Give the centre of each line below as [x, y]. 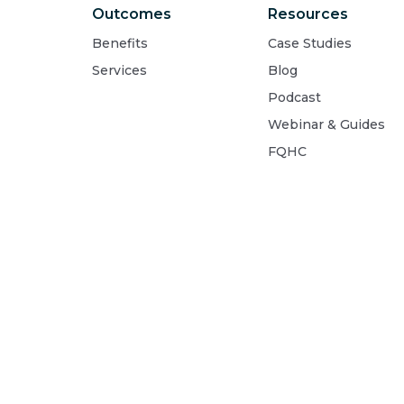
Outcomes [132, 14]
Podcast [294, 98]
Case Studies [310, 44]
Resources [308, 14]
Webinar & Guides [326, 125]
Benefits [120, 44]
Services [119, 71]
